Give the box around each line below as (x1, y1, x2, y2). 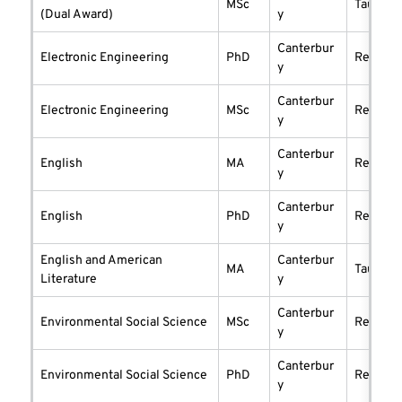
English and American (40, 253, 162, 269)
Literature (40, 272, 97, 288)
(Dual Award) (40, 7, 113, 23)
